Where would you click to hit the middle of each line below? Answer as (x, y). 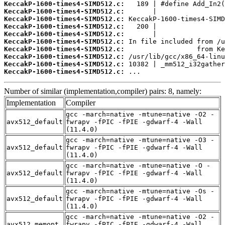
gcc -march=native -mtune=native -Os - (140, 191)
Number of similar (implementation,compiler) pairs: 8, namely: (103, 91)
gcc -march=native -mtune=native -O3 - (140, 140)
